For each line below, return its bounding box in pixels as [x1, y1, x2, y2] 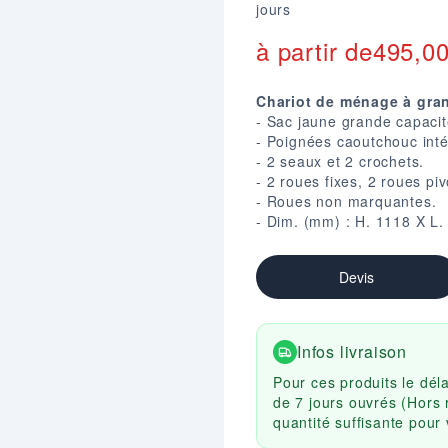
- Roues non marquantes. [256, 191, 437, 211]
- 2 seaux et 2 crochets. [256, 151, 425, 171]
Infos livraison [297, 340, 407, 363]
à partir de [256, 33, 373, 68]
